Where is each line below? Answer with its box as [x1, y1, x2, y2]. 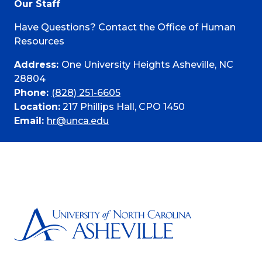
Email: [14, 115, 47, 126]
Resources [14, 35, 64, 47]
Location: [14, 101, 60, 112]
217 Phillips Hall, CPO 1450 [60, 101, 185, 112]
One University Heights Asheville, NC [61, 58, 233, 70]
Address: [14, 58, 61, 70]
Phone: [14, 87, 51, 98]
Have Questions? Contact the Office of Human [14, 21, 236, 33]
